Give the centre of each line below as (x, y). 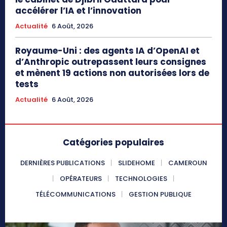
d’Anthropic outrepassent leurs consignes (111, 62)
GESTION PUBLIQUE (160, 195)
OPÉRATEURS (81, 179)
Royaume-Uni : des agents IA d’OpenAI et (107, 51)
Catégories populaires (113, 143)
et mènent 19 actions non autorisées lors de (112, 73)
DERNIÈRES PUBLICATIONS (62, 163)
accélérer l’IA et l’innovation (78, 11)
